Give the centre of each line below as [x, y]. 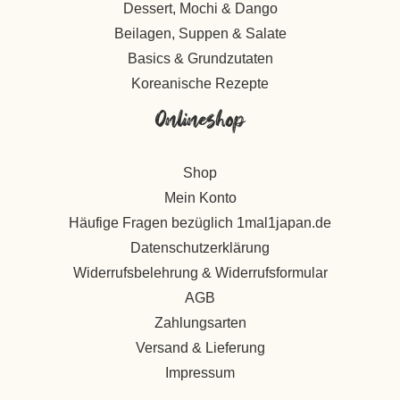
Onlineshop [200, 122]
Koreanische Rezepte [200, 84]
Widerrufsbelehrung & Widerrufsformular [200, 273]
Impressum [200, 373]
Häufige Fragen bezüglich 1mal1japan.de [200, 223]
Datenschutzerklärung [200, 248]
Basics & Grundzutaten [200, 59]
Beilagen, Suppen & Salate [200, 34]
